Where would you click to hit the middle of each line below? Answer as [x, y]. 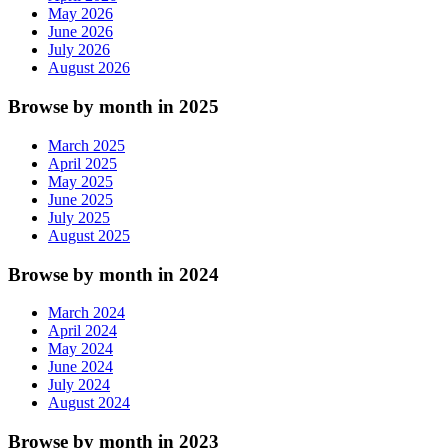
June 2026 [80, 32]
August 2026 [89, 68]
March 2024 [86, 313]
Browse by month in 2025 [113, 107]
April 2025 [82, 163]
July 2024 [79, 385]
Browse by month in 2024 [113, 274]
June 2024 [80, 367]
